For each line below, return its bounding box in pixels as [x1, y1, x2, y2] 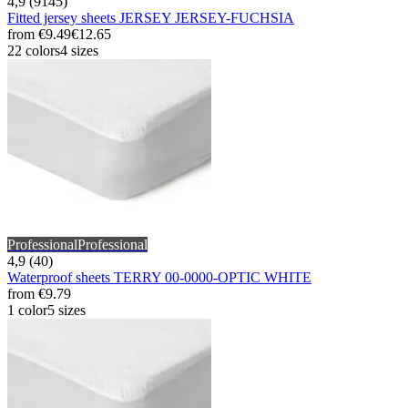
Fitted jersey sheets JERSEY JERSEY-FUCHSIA [7, 10, 294, 26]
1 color [7, 302, 47, 319]
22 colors [7, 43, 60, 59]
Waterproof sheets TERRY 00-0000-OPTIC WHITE [7, 270, 311, 286]
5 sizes [47, 302, 86, 319]
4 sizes [60, 43, 98, 59]
